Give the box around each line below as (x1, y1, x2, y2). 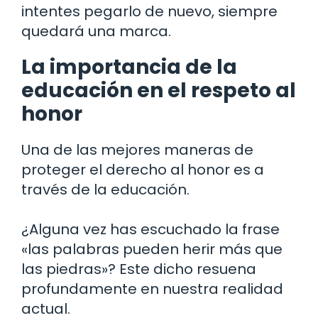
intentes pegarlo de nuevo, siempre (21, 1, 278, 22)
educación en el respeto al (21, 77, 296, 105)
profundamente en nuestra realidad (21, 279, 283, 300)
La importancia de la (21, 53, 237, 82)
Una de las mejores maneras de (21, 140, 253, 160)
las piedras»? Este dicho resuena (21, 259, 256, 280)
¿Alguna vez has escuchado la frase (21, 219, 280, 240)
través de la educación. (21, 180, 190, 200)
